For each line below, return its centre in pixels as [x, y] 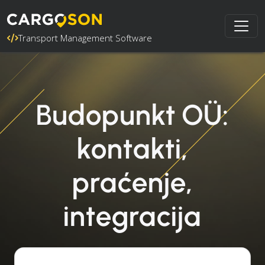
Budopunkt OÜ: [132, 115]
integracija [132, 216]
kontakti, [132, 148]
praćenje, [132, 182]
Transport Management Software [85, 38]
